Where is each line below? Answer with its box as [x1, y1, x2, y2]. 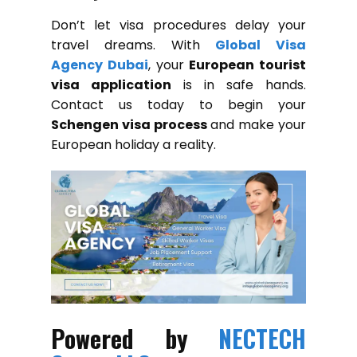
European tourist [189, 55, 306, 74]
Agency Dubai [51, 55, 148, 74]
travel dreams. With [51, 35, 216, 54]
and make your [206, 115, 307, 134]
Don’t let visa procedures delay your [51, 15, 306, 34]
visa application [51, 75, 171, 94]
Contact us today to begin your [51, 95, 306, 114]
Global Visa [215, 35, 306, 54]
